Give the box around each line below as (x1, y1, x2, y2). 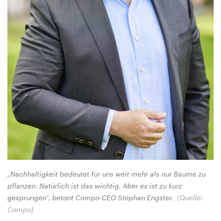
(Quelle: (177, 193, 203, 202)
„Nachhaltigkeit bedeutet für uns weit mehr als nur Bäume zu (7, 170, 206, 179)
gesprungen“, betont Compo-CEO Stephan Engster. (7, 193, 175, 202)
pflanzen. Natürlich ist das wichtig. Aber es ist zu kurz (7, 182, 182, 190)
